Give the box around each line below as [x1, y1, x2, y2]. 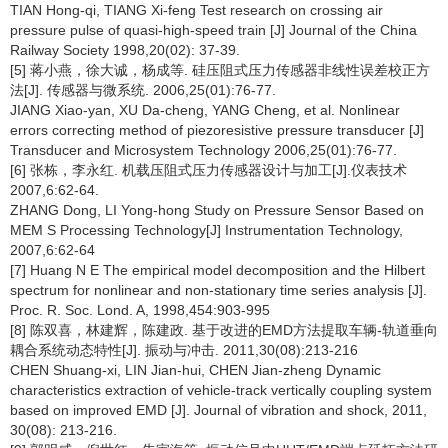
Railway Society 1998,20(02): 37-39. [10, 42, 240, 58]
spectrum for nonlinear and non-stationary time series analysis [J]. [10, 282, 427, 298]
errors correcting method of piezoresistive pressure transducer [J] [10, 122, 424, 138]
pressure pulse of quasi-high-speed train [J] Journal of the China [10, 22, 417, 38]
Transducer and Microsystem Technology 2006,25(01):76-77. [10, 142, 397, 158]
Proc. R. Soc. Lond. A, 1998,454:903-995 [10, 302, 270, 318]
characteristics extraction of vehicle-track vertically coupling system [10, 382, 432, 398]
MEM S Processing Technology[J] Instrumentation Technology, [10, 222, 403, 238]
